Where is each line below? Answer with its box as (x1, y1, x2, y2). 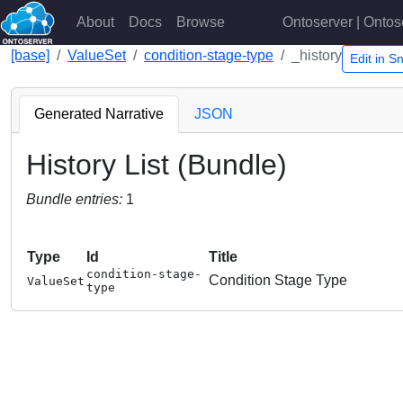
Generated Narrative (34, 106, 164, 121)
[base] (11, 48, 49, 63)
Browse (175, 14, 225, 30)
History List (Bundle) (26, 148, 287, 181)
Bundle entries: (26, 192, 126, 207)
